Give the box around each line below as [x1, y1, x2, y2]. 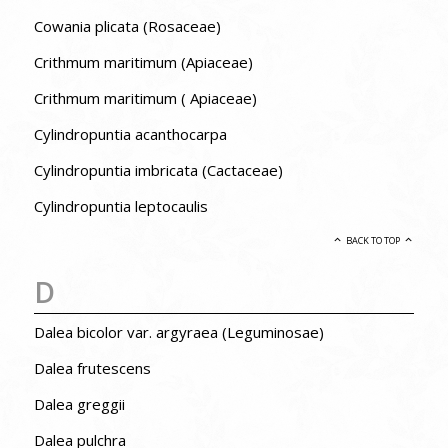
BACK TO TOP [343, 233, 402, 247]
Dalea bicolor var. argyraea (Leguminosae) [33, 322, 324, 343]
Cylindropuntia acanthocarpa [33, 123, 227, 144]
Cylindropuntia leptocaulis [33, 195, 208, 216]
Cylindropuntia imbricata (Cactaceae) [33, 159, 283, 180]
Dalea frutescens [33, 358, 151, 379]
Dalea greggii [33, 394, 125, 415]
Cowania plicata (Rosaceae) [33, 15, 221, 36]
